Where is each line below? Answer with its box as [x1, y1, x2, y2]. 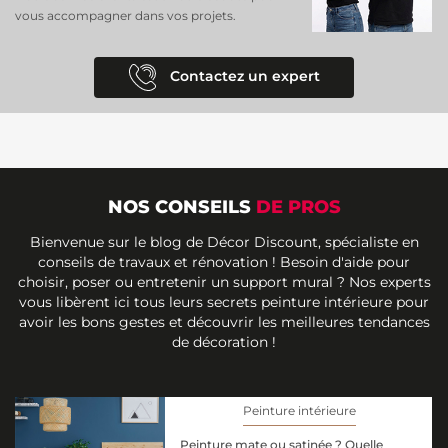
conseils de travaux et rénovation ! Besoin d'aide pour [38, 253, 410, 272]
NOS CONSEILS [107, 196, 256, 219]
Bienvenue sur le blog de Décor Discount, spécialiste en [29, 233, 419, 252]
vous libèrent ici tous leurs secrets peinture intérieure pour [19, 293, 429, 312]
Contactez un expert [165, 67, 320, 86]
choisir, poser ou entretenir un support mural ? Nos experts [17, 273, 431, 292]
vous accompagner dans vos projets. [15, 8, 236, 24]
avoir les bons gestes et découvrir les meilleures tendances [18, 313, 430, 332]
